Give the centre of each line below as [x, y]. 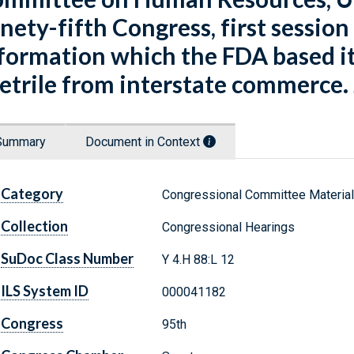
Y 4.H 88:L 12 [198, 260]
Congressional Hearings [228, 228]
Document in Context [144, 142]
